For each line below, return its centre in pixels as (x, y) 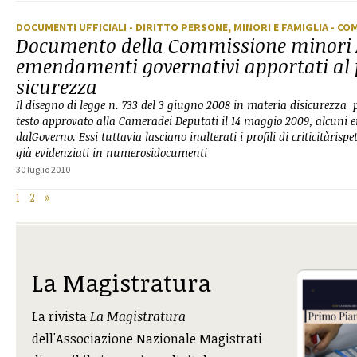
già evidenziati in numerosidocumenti (112, 153)
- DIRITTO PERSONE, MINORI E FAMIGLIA (230, 27)
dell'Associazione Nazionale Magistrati (147, 339)
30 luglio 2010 (43, 169)
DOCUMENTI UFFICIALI (73, 27)
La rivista (61, 316)
